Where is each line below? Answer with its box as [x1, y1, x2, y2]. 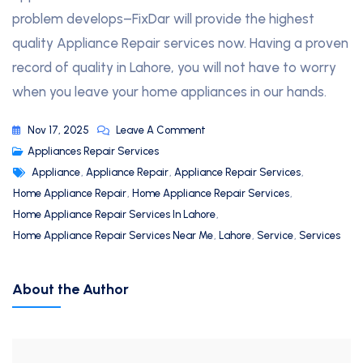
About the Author [12, 280, 129, 299]
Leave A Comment [116, 124, 206, 137]
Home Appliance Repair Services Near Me [13, 229, 213, 242]
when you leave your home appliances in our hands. [12, 83, 327, 100]
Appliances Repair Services [28, 145, 159, 158]
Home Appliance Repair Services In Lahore [13, 208, 216, 221]
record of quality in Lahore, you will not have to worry [12, 59, 336, 76]
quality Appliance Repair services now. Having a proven [12, 35, 348, 52]
